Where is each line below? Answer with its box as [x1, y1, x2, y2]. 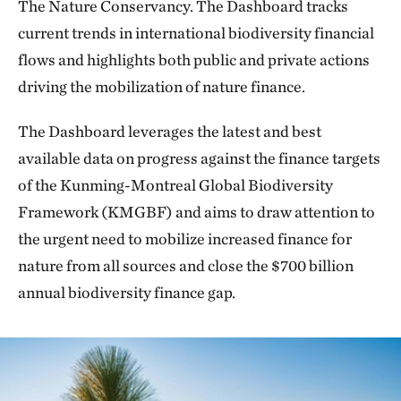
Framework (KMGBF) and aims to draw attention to [18, 202, 375, 221]
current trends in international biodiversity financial [18, 23, 374, 42]
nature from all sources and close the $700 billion [18, 256, 354, 275]
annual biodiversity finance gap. [18, 283, 235, 302]
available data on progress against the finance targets [18, 149, 380, 167]
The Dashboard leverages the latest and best [18, 122, 321, 141]
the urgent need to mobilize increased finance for [18, 229, 352, 248]
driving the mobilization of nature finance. [18, 77, 305, 96]
